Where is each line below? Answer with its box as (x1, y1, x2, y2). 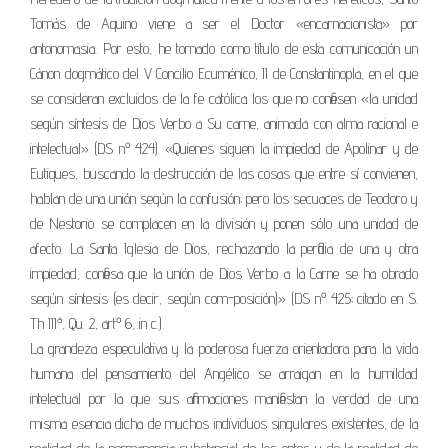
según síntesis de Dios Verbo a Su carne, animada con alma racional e (30, 113, 418, 133)
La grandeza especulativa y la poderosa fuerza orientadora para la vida (30, 338, 418, 358)
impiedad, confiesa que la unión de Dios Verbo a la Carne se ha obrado (30, 263, 418, 283)
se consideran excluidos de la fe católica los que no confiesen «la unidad (30, 88, 418, 108)
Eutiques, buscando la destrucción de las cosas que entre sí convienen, (30, 163, 418, 183)
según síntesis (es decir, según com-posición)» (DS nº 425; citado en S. (30, 288, 418, 308)
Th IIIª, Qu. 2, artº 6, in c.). (30, 313, 164, 333)
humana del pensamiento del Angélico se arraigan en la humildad (30, 363, 418, 383)
